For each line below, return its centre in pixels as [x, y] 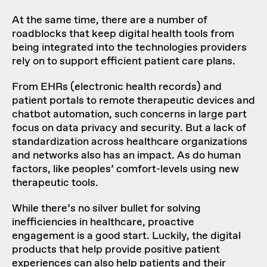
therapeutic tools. [55, 183]
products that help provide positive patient [116, 249]
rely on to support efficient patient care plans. [124, 61]
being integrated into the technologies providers [129, 47]
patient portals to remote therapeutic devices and [133, 100]
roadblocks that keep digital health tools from [123, 34]
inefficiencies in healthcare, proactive [103, 222]
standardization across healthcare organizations [130, 142]
